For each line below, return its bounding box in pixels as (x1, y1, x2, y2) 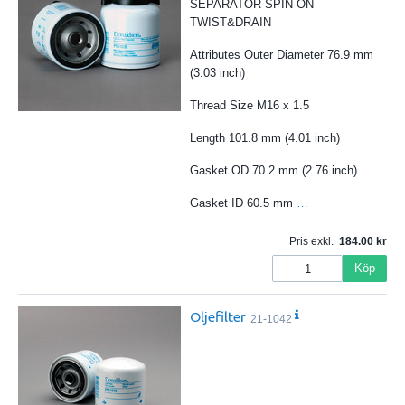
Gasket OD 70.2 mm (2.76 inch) (189, 164, 357, 178)
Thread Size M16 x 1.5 (189, 99, 309, 113)
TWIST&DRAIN (189, 15, 271, 30)
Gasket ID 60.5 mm (189, 196, 297, 211)
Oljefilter (189, 308, 246, 325)
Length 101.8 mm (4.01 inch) (189, 131, 340, 146)
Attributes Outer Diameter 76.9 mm (189, 48, 373, 62)
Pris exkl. (289, 234, 334, 248)
